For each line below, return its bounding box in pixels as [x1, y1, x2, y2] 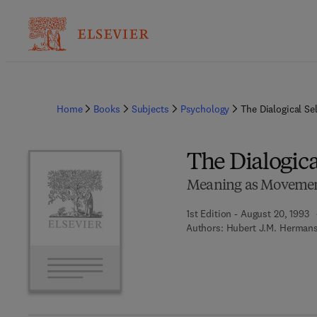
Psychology [180, 103, 230, 115]
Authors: [185, 221, 224, 234]
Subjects [131, 103, 169, 115]
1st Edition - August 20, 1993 [185, 207, 309, 220]
